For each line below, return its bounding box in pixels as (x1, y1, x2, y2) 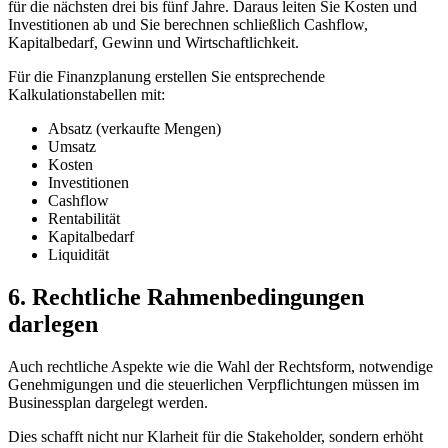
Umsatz (48, 137, 96, 155)
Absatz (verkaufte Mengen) (48, 119, 221, 137)
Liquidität (48, 245, 109, 263)
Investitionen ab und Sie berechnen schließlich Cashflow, (8, 15, 368, 33)
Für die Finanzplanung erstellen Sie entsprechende (8, 67, 325, 85)
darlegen (8, 310, 98, 337)
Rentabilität (48, 209, 120, 227)
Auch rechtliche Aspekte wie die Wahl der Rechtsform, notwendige (8, 357, 433, 375)
